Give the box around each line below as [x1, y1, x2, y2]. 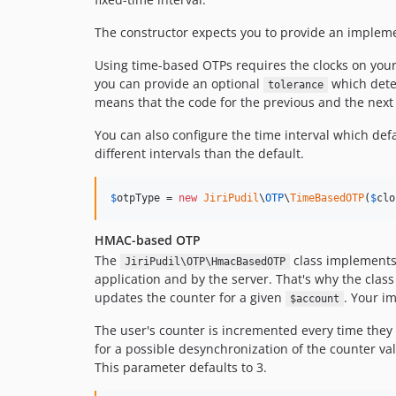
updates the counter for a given [95, 289, 286, 306]
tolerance [267, 79, 324, 91]
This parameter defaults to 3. [95, 359, 267, 376]
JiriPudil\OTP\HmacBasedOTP [124, 255, 286, 268]
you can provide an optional [95, 75, 263, 92]
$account [289, 293, 339, 305]
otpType [117, 192, 160, 204]
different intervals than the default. [95, 145, 304, 162]
